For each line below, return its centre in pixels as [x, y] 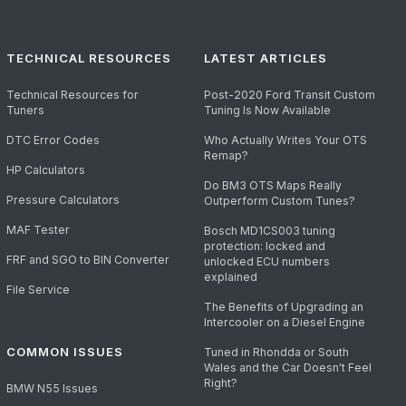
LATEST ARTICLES [266, 58]
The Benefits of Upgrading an [284, 307]
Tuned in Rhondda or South [277, 353]
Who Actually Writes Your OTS [286, 140]
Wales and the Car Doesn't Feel [288, 368]
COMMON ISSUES [64, 352]
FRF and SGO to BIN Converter [87, 260]
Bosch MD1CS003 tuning [270, 231]
